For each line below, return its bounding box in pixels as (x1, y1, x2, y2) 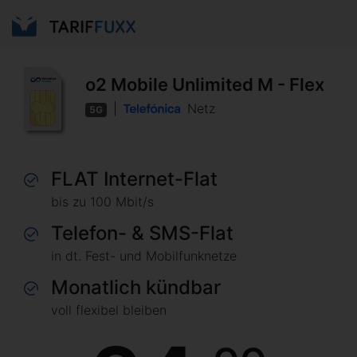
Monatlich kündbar (51, 276, 221, 299)
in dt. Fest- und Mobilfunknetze (51, 248, 237, 264)
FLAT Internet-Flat (51, 167, 218, 190)
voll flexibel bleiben (51, 302, 167, 318)
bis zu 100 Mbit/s (51, 194, 154, 210)
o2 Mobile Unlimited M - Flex (85, 74, 324, 95)
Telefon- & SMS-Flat (51, 222, 233, 245)
